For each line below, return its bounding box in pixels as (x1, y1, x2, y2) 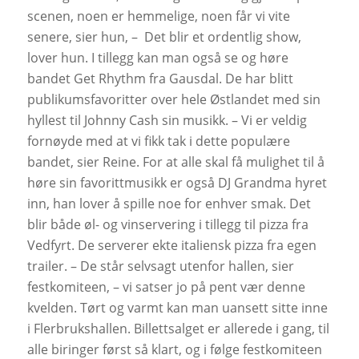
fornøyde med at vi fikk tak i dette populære (26, 131, 290, 150)
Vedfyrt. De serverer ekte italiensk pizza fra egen (26, 236, 317, 254)
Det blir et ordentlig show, (143, 27, 301, 46)
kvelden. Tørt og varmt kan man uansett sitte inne (26, 298, 328, 317)
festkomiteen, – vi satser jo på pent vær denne (26, 277, 305, 296)
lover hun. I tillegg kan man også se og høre (26, 48, 288, 67)
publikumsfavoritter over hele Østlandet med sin (26, 90, 321, 108)
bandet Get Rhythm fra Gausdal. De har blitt (26, 69, 293, 87)
